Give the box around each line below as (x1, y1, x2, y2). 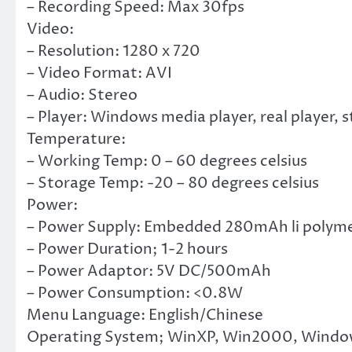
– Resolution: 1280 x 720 (27, 40, 200, 61)
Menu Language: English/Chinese (27, 304, 263, 325)
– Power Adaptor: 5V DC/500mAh (27, 260, 271, 281)
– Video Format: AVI (27, 62, 172, 83)
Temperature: (27, 128, 126, 149)
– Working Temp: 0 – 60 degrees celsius (27, 150, 307, 171)
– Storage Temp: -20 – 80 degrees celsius (27, 172, 319, 193)
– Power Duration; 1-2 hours (27, 238, 228, 259)
